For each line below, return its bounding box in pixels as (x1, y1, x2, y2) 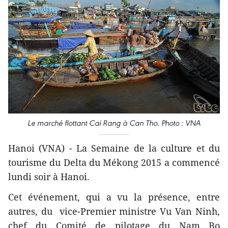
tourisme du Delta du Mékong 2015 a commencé (8, 156, 220, 168)
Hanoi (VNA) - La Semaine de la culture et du (8, 141, 220, 154)
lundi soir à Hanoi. (8, 170, 90, 183)
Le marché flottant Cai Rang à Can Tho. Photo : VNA (27, 118, 201, 128)
